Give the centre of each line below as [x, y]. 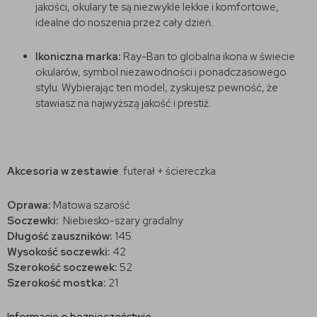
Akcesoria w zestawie [63, 171]
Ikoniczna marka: [78, 56]
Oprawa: [30, 205]
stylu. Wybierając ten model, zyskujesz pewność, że [157, 87]
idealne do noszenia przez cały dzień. [124, 22]
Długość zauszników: [61, 236]
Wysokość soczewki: [60, 252]
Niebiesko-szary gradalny [122, 220]
